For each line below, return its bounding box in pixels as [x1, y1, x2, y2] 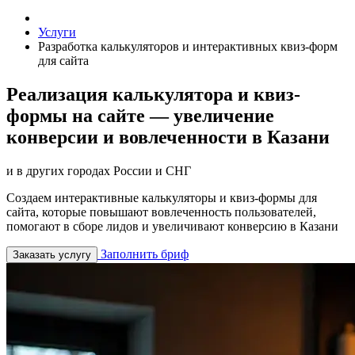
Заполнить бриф [97, 246, 189, 261]
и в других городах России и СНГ [6, 163, 191, 177]
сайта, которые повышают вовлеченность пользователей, [6, 204, 316, 219]
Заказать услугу [13, 248, 91, 261]
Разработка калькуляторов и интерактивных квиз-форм [38, 40, 338, 53]
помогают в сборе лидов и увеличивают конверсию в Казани [6, 219, 338, 233]
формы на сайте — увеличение [6, 105, 274, 126]
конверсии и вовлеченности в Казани [6, 126, 330, 147]
